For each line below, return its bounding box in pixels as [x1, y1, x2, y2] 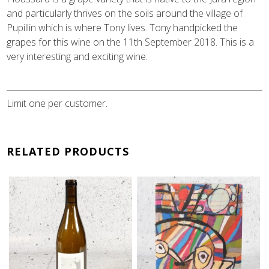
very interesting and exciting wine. [7, 49, 148, 63]
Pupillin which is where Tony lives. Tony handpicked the [7, 20, 238, 34]
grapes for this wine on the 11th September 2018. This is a [7, 35, 255, 49]
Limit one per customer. [7, 96, 108, 110]
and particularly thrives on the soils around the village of [7, 6, 243, 20]
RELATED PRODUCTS [7, 144, 130, 159]
